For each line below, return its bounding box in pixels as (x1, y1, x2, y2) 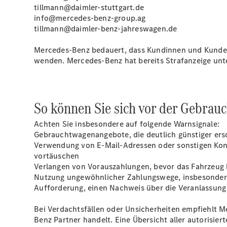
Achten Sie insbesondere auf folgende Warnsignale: (34, 119, 220, 129)
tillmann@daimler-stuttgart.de (34, 2, 144, 13)
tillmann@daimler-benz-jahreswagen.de (34, 23, 177, 34)
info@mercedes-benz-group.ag (34, 13, 146, 23)
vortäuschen (34, 150, 80, 161)
